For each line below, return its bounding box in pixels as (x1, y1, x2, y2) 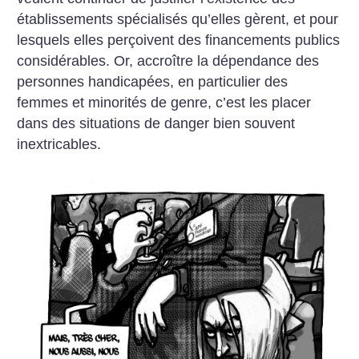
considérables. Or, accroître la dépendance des (17, 53, 320, 70)
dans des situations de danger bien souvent (17, 115, 296, 132)
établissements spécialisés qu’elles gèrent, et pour (17, 11, 339, 28)
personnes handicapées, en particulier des (17, 74, 288, 91)
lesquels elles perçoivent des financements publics (17, 32, 341, 49)
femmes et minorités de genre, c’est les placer (17, 95, 312, 111)
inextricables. (17, 136, 102, 153)
